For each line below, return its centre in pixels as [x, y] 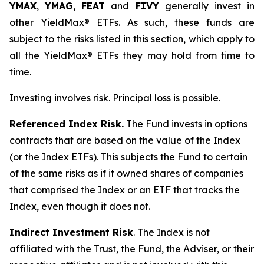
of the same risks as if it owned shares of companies [126, 173]
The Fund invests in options [186, 124]
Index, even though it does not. [80, 206]
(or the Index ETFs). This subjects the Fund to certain [128, 157]
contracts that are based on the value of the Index [125, 140]
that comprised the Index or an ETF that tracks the [125, 190]
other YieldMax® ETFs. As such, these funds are [132, 22]
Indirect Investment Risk [71, 232]
